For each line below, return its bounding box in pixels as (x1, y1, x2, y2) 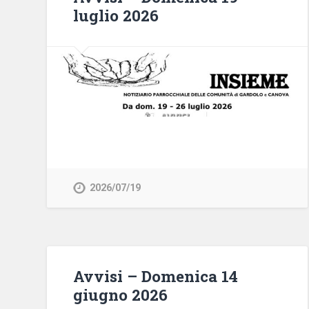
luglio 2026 (73, 5, 159, 26)
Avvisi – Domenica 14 (73, 266, 239, 287)
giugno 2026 (73, 284, 168, 306)
